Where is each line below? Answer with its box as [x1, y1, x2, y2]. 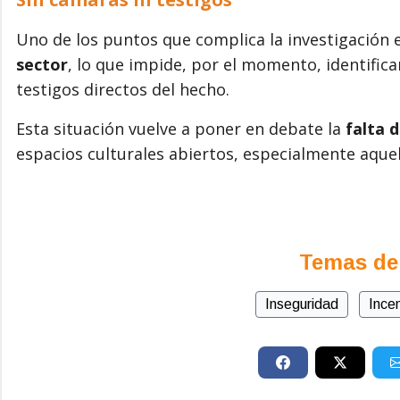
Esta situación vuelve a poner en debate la [16, 117, 346, 139]
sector [16, 53, 68, 75]
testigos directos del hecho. [16, 78, 229, 100]
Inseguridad [264, 296, 338, 312]
